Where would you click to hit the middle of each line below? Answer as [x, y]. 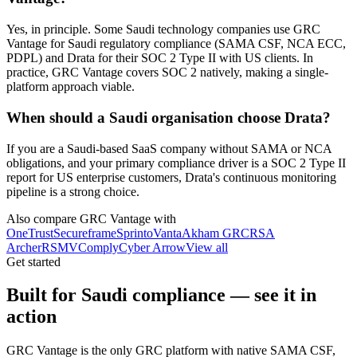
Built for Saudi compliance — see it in [161, 295]
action [31, 317]
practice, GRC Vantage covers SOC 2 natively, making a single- [167, 73]
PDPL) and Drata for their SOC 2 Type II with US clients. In [160, 58]
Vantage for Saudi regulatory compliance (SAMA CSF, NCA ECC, [176, 44]
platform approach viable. [71, 87]
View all [207, 247]
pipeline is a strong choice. [73, 191]
